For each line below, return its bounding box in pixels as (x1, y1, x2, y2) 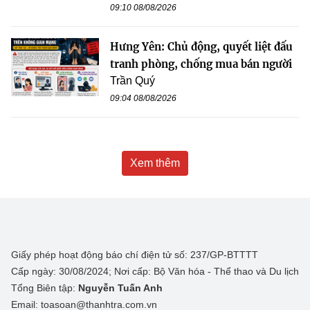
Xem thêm (130, 156, 180, 169)
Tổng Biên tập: (11, 282, 78, 293)
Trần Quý (110, 74, 155, 86)
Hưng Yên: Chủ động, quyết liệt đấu (110, 39, 293, 53)
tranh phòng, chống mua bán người (110, 57, 292, 71)
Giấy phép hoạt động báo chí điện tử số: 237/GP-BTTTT (11, 248, 258, 260)
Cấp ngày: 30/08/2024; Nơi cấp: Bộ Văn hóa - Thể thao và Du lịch (11, 265, 299, 277)
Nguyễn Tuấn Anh (78, 282, 163, 293)
